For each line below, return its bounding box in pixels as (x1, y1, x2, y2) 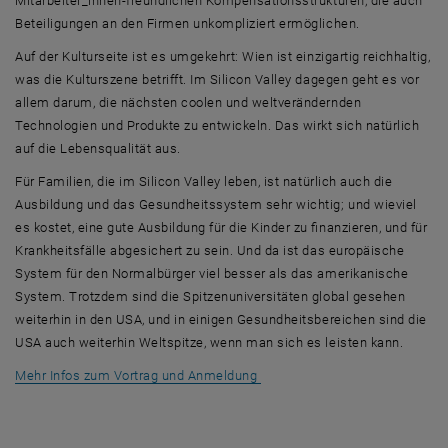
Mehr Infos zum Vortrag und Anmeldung (15, 367, 261, 383)
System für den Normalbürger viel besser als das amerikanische (15, 265, 409, 281)
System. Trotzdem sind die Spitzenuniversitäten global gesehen (15, 288, 406, 304)
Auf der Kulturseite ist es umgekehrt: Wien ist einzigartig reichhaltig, (15, 48, 431, 64)
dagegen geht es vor (291, 71, 420, 87)
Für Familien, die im (15, 173, 139, 189)
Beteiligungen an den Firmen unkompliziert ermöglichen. (15, 15, 360, 31)
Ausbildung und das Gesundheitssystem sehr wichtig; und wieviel (15, 196, 417, 212)
